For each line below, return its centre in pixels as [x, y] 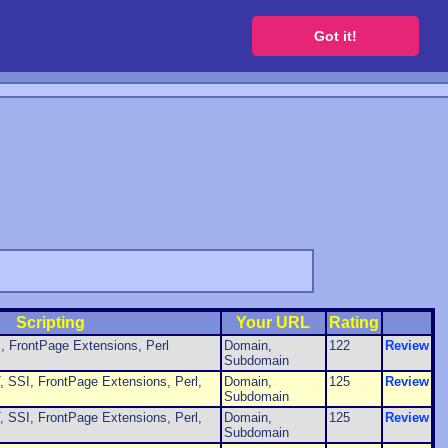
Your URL [273, 323]
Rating [353, 323]
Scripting [50, 323]
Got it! [336, 35]
